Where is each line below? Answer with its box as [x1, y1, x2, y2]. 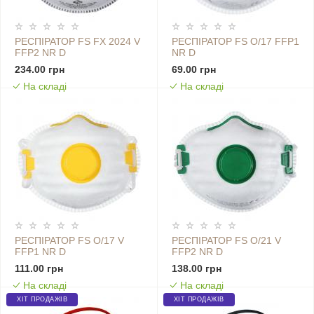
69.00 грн [171, 64, 216, 76]
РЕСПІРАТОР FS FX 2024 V [15, 36, 140, 48]
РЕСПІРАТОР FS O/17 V [15, 235, 124, 247]
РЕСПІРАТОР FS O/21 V [171, 235, 281, 247]
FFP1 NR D [15, 246, 66, 258]
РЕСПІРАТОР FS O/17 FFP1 [171, 36, 299, 48]
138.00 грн [171, 263, 221, 275]
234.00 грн [15, 64, 64, 76]
